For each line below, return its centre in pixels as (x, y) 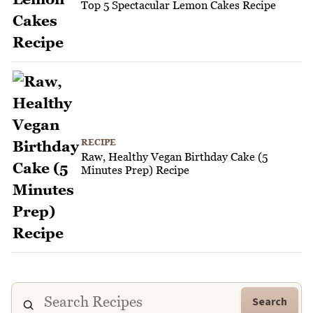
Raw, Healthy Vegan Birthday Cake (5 (174, 157)
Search (270, 301)
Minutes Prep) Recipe (135, 170)
